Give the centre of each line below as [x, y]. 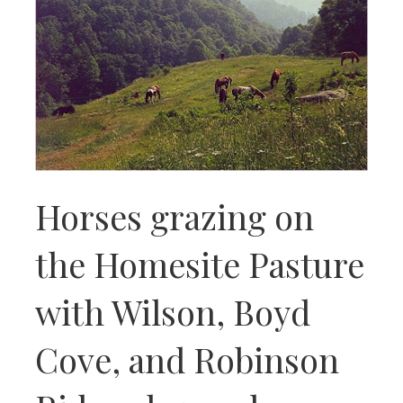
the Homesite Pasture [200, 264]
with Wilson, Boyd [173, 311]
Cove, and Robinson [187, 359]
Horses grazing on [175, 216]
